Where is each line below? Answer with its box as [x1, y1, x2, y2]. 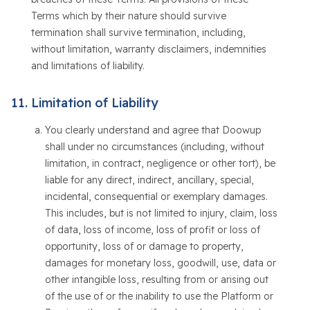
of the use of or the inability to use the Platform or [44, 290, 273, 302]
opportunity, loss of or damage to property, [44, 240, 244, 253]
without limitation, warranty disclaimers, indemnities [30, 43, 266, 55]
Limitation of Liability [30, 95, 158, 111]
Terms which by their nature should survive [30, 10, 226, 22]
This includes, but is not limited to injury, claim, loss [44, 207, 277, 219]
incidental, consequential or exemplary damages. [44, 190, 268, 203]
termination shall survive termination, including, [30, 26, 246, 39]
